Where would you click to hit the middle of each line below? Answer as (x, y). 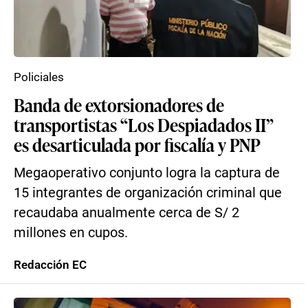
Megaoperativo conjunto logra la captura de (147, 173)
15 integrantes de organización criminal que (148, 193)
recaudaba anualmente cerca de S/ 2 (126, 213)
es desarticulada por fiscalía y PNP (137, 144)
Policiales (39, 77)
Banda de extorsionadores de (119, 104)
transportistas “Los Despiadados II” (144, 124)
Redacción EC (50, 265)
